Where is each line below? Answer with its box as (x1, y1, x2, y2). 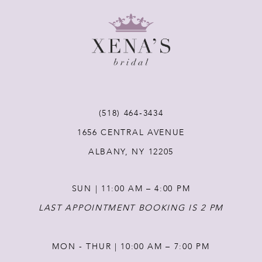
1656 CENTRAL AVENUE (77, 126, 185, 138)
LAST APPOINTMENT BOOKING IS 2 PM (39, 202, 223, 213)
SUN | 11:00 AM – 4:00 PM (71, 182, 191, 194)
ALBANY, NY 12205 (88, 146, 174, 157)
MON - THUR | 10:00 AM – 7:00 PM (52, 240, 210, 252)
